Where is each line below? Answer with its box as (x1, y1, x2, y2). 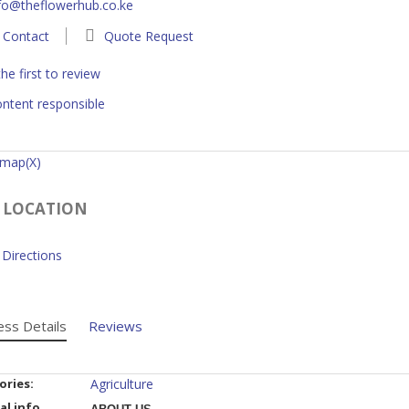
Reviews (89, 316, 142, 335)
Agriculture (90, 374, 153, 393)
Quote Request (100, 27, 194, 46)
